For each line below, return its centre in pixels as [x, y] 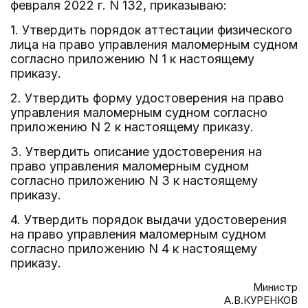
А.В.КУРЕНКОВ [261, 300]
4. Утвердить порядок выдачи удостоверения [148, 220]
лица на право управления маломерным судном [154, 44]
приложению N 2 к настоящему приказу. [132, 127]
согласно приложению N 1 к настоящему [132, 59]
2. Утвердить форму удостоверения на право [147, 98]
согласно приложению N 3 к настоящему [134, 180]
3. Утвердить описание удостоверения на [136, 152]
